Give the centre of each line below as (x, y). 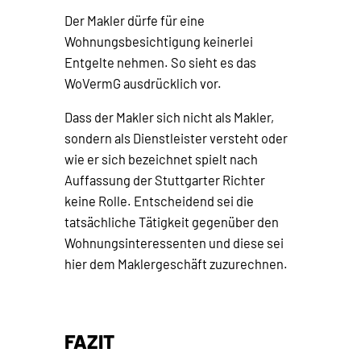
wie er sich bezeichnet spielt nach (161, 160)
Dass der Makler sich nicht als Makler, (169, 118)
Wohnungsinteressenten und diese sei (174, 243)
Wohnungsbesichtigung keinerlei (159, 42)
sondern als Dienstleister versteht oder (176, 139)
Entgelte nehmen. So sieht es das (160, 63)
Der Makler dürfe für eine (135, 21)
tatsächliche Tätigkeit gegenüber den (172, 222)
